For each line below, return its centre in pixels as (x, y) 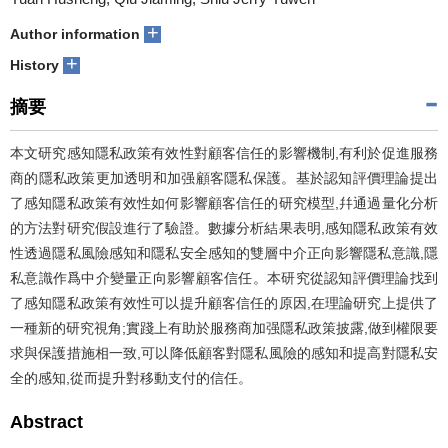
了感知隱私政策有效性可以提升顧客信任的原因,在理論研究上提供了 (224, 303)
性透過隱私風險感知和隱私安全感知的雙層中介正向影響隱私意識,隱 (224, 253)
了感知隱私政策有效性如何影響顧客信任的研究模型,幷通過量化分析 (224, 203)
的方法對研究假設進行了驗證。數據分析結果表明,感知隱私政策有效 (224, 228)
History (34, 65)
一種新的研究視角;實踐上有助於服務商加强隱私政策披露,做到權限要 (224, 328)
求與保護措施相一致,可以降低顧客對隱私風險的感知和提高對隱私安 (224, 353)
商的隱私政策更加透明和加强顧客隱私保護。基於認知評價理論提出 (224, 178)
